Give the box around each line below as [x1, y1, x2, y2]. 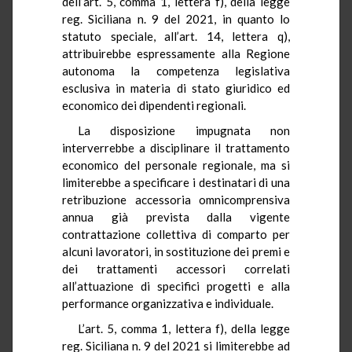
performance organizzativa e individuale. [62, 295, 273, 310]
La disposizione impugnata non [78, 123, 290, 137]
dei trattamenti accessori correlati [62, 261, 290, 276]
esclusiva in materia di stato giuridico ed [62, 80, 290, 95]
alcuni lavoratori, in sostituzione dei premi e [62, 244, 290, 258]
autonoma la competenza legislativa [62, 63, 290, 78]
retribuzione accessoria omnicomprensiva [62, 192, 290, 207]
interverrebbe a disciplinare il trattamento [62, 140, 290, 155]
